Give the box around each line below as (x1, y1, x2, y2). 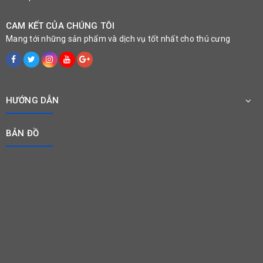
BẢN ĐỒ (6, 128, 39, 139)
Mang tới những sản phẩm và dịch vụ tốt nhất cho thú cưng (6, 34, 230, 44)
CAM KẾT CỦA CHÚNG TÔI (6, 21, 115, 32)
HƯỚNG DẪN (6, 95, 59, 106)
